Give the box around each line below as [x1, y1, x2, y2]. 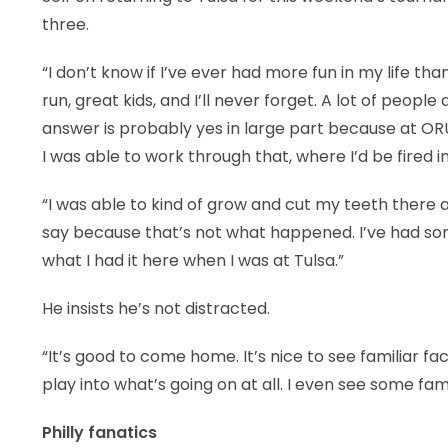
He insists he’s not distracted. [42, 297, 270, 320]
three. [42, 13, 89, 36]
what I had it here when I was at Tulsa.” [42, 249, 344, 272]
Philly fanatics [42, 421, 157, 444]
